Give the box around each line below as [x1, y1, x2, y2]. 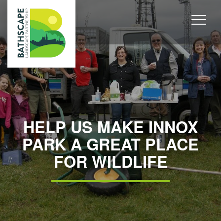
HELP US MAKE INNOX [23, 115, 198, 138]
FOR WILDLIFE [53, 150, 168, 173]
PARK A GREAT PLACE [22, 133, 199, 155]
